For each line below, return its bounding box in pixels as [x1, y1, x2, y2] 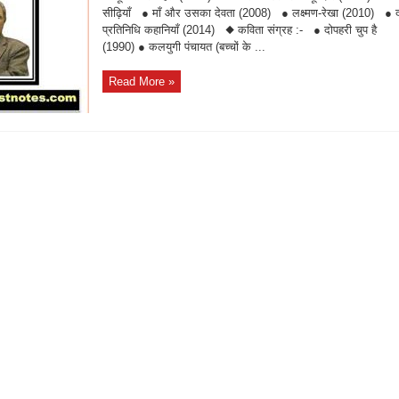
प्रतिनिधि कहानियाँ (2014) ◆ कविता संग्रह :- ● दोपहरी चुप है [102, 23, 377, 37]
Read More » [109, 75, 175, 88]
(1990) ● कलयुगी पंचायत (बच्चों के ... [102, 40, 265, 53]
